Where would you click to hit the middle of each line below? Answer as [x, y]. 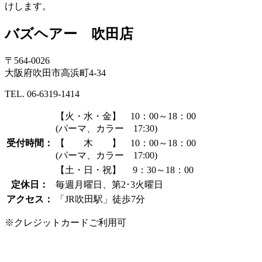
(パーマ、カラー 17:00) [106, 155]
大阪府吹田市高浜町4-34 [55, 73]
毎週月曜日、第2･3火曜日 [109, 184]
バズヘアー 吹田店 [69, 34]
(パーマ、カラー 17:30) [106, 128]
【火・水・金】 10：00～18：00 [126, 116]
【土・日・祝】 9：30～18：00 [125, 170]
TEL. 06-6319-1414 [42, 94]
